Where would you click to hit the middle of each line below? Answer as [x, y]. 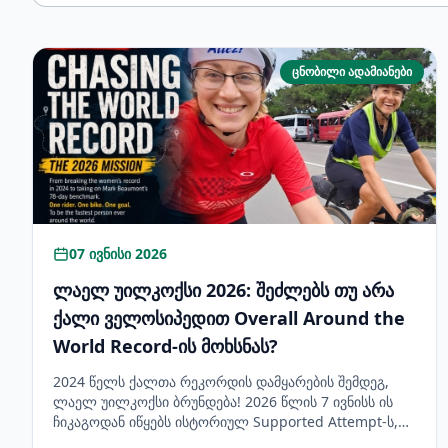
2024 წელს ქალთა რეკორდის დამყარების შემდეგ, [221, 381]
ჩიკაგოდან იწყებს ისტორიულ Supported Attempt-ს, [225, 421]
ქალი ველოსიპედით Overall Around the [229, 318]
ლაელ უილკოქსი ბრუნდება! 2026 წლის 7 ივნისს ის [223, 401]
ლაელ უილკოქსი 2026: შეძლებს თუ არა [223, 290]
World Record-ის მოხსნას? [165, 346]
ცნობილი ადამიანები [352, 71]
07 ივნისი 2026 [118, 253]
